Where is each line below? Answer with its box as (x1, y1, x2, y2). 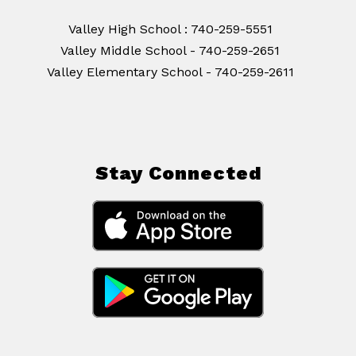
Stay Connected (95, 162, 261, 185)
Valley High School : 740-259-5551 (68, 21, 273, 37)
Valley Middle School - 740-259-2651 (60, 43, 280, 59)
